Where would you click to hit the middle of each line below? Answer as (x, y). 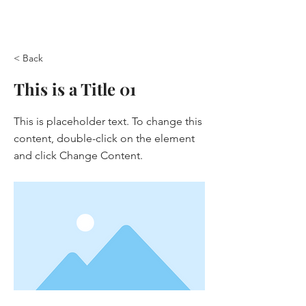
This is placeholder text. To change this (108, 121)
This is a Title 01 (75, 89)
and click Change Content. (78, 155)
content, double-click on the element (104, 138)
